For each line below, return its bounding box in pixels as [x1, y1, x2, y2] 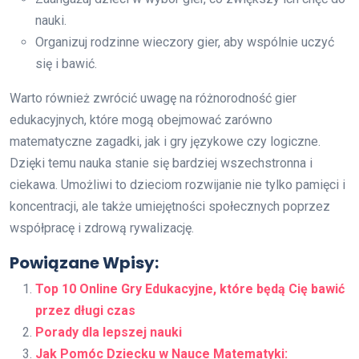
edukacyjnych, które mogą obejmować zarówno [10, 112, 272, 128]
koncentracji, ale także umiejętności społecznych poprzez [10, 199, 330, 215]
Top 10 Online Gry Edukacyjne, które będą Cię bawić [35, 281, 345, 297]
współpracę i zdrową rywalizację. [10, 220, 194, 236]
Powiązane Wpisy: [10, 252, 159, 275]
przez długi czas [35, 303, 135, 319]
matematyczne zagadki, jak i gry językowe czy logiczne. [10, 134, 321, 150]
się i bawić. [35, 56, 97, 72]
